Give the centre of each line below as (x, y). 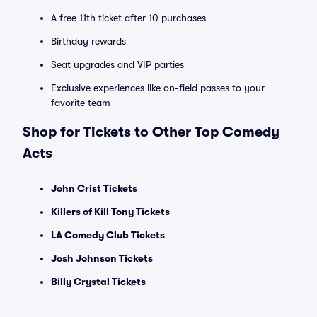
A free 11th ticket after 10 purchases (128, 18)
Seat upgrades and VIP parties (117, 64)
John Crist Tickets (94, 188)
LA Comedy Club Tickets (108, 235)
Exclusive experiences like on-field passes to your (158, 88)
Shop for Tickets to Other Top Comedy (151, 132)
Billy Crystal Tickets (98, 282)
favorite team (81, 103)
